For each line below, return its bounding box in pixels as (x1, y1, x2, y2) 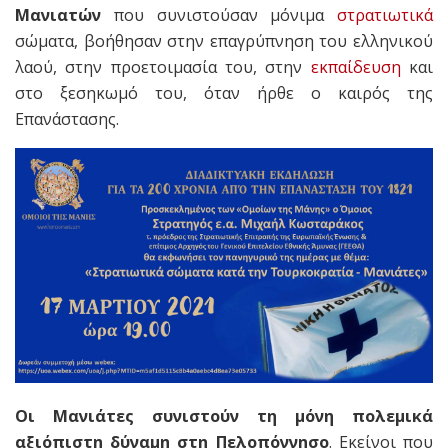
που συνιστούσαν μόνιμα (101, 3, 337, 26)
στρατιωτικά (337, 3, 433, 26)
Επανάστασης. (15, 107, 119, 130)
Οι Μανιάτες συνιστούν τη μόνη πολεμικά (15, 404, 433, 427)
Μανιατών (15, 3, 101, 26)
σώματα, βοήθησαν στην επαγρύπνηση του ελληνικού (15, 29, 433, 52)
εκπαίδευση (310, 55, 401, 78)
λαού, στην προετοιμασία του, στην (15, 55, 311, 78)
